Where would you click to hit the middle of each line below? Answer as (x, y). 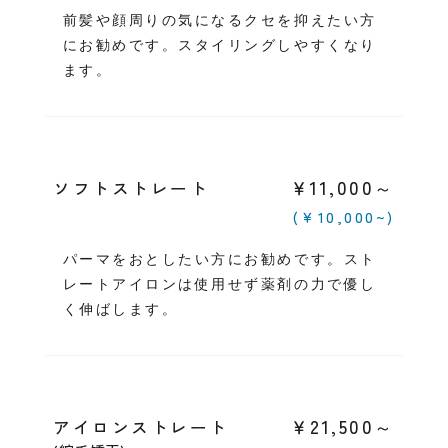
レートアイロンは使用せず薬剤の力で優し (219, 284)
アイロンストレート (140, 427)
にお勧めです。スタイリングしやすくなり (219, 45)
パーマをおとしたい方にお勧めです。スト (219, 259)
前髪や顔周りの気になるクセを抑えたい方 (219, 20)
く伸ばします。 (120, 309)
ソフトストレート (131, 188)
